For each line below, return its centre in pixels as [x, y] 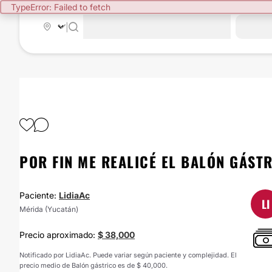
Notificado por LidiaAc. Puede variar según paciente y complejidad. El [128, 255]
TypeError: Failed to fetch [61, 7]
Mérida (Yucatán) [49, 209]
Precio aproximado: [59, 235]
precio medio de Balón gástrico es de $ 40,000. [93, 265]
